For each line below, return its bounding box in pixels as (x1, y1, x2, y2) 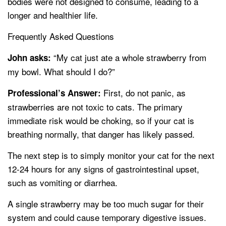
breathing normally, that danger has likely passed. (8, 128, 195, 141)
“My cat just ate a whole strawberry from (51, 51, 206, 64)
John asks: (8, 51, 51, 64)
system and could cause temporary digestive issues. (8, 211, 206, 224)
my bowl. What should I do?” (8, 65, 115, 78)
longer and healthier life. (8, 9, 98, 22)
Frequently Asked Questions (8, 30, 114, 43)
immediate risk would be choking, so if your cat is (8, 114, 194, 127)
